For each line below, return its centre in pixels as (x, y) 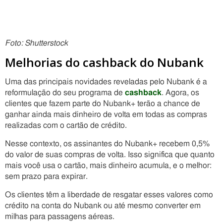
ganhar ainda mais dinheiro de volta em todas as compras (106, 114)
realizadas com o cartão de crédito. (66, 125)
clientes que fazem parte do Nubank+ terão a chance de (103, 104)
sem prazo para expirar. (46, 176)
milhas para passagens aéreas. (60, 217)
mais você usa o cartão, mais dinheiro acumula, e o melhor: (108, 166)
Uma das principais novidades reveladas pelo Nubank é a (106, 82)
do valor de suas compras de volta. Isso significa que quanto (110, 155)
